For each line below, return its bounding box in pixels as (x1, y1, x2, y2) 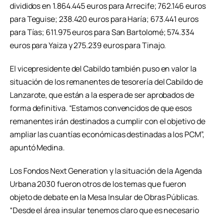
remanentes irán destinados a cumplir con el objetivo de (10, 116, 205, 127)
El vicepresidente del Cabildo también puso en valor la (10, 63, 197, 74)
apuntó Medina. (10, 142, 65, 153)
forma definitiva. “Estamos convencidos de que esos (10, 103, 192, 114)
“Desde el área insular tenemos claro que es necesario (10, 205, 199, 216)
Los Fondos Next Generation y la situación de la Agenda (10, 165, 202, 177)
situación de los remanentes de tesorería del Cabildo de (10, 76, 203, 88)
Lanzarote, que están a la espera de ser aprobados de (10, 90, 194, 101)
